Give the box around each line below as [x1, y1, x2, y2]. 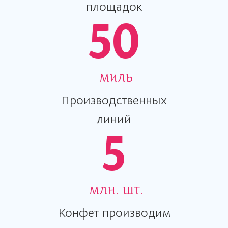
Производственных [61, 93, 167, 107]
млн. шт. [89, 182, 143, 198]
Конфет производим [58, 205, 170, 220]
